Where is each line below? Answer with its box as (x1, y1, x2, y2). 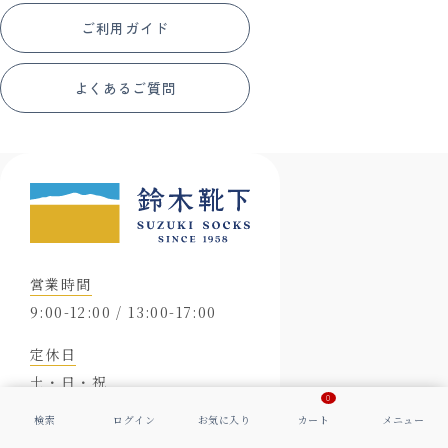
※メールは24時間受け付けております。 (30, 412, 209, 428)
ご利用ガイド (80, 18, 170, 39)
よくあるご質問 (73, 78, 177, 99)
